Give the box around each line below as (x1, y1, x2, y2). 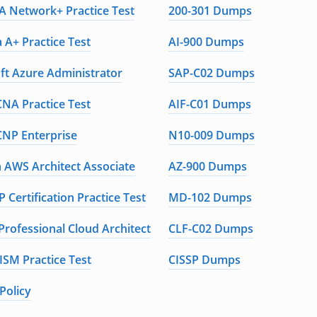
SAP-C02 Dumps (168, 65, 255, 81)
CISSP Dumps (168, 252, 241, 267)
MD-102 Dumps (168, 190, 253, 205)
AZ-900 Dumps (168, 158, 248, 174)
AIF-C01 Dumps (168, 96, 252, 112)
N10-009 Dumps (168, 127, 255, 143)
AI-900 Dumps (168, 34, 245, 50)
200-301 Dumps (168, 3, 253, 18)
